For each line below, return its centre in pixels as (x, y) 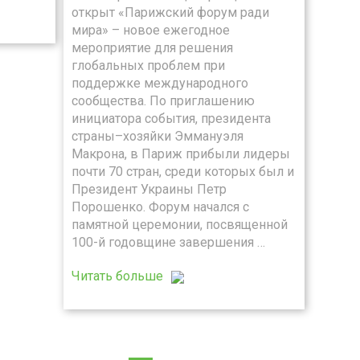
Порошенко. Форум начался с (160, 207)
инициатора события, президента (171, 119)
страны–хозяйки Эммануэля (157, 136)
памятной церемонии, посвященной (180, 225)
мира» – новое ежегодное (151, 30)
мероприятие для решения (152, 48)
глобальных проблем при (148, 65)
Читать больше (117, 276)
